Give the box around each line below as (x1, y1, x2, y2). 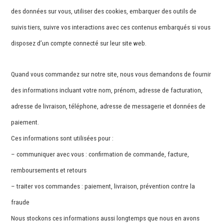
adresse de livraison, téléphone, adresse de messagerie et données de (11, 102, 206, 110)
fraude (11, 198, 30, 206)
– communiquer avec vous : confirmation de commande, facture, (11, 150, 189, 158)
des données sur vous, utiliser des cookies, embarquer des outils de (11, 7, 197, 15)
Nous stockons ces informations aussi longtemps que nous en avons (11, 214, 200, 222)
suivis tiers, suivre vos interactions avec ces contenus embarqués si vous (11, 23, 211, 31)
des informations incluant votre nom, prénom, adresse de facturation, (11, 86, 203, 94)
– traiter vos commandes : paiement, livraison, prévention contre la (11, 182, 195, 190)
